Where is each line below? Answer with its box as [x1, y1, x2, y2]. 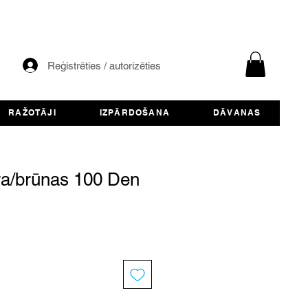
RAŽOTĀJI [8, 107, 56, 118]
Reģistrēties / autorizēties [47, 59, 161, 71]
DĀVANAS [213, 107, 261, 118]
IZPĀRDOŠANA [99, 107, 170, 118]
